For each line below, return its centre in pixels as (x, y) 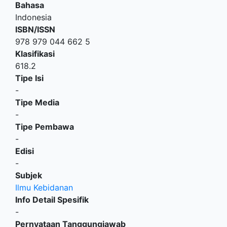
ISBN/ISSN (35, 30)
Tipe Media (37, 103)
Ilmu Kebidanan (44, 188)
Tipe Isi (29, 78)
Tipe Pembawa (45, 127)
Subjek (29, 176)
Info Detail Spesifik (52, 200)
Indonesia (33, 17)
